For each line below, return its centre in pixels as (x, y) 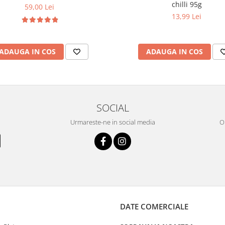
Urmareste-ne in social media (113, 122)
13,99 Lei (187, 16)
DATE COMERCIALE (154, 206)
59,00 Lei (39, 7)
